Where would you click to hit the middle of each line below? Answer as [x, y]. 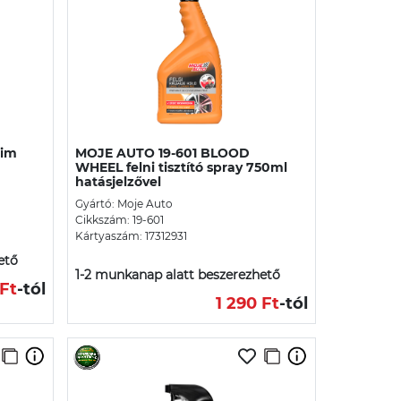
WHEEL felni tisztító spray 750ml [181, 167]
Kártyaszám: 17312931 [131, 235]
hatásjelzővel [118, 181]
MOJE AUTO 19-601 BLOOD [162, 153]
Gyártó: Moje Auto [124, 203]
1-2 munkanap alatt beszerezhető [178, 274]
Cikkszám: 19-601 [119, 219]
